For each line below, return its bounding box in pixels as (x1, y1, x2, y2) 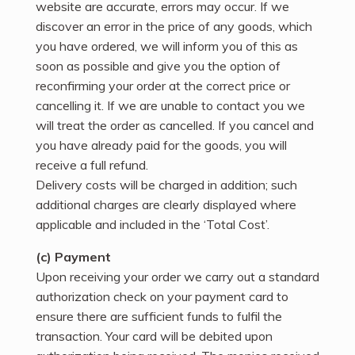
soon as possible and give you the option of (36, 57, 281, 74)
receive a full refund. (36, 156, 148, 173)
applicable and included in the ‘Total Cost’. (36, 216, 269, 232)
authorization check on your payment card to (36, 288, 288, 304)
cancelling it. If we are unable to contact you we (36, 97, 305, 113)
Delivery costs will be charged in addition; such (36, 176, 297, 193)
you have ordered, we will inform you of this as (36, 37, 298, 54)
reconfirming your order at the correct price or (36, 77, 290, 94)
